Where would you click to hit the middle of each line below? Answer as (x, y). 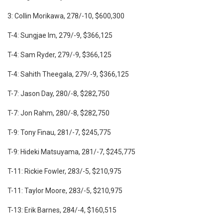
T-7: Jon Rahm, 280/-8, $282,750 (58, 113)
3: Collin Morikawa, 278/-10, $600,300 (66, 16)
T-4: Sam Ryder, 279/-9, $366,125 (59, 55)
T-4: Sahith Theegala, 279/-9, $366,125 (68, 74)
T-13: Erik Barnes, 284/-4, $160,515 (62, 210)
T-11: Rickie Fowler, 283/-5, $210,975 (64, 171)
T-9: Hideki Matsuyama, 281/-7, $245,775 (71, 152)
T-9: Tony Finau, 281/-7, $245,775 (59, 132)
